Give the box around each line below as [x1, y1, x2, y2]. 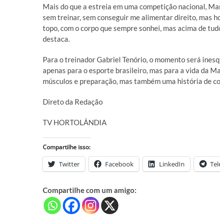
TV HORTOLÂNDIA [43, 118, 107, 127]
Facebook [105, 160, 134, 168]
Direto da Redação [43, 97, 103, 106]
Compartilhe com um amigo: [43, 186, 137, 194]
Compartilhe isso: [43, 143, 90, 151]
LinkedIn [159, 160, 185, 168]
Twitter [59, 160, 80, 168]
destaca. [43, 34, 70, 43]
